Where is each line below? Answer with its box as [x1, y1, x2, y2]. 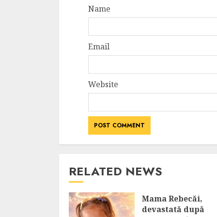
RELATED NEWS [69, 163, 162, 180]
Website [88, 79, 118, 90]
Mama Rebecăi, [142, 193, 202, 204]
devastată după [142, 204, 204, 215]
